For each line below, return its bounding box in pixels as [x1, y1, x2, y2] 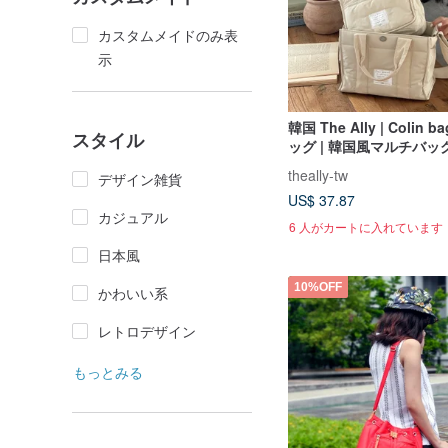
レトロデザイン [98, 321, 196, 341]
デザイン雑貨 [98, 169, 182, 189]
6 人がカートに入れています [289, 217, 443, 235]
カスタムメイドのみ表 [98, 25, 238, 45]
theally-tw [288, 164, 348, 185]
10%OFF [294, 279, 342, 294]
